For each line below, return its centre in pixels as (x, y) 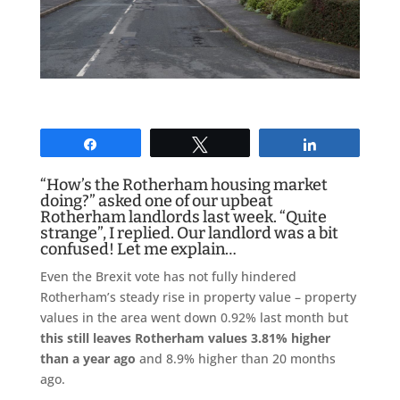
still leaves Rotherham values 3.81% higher (198, 337)
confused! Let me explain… (138, 249)
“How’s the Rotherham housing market (183, 184)
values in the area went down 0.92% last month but (194, 317)
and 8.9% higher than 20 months (237, 358)
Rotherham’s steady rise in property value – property (198, 296)
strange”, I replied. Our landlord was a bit (189, 233)
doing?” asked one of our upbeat (156, 200)
